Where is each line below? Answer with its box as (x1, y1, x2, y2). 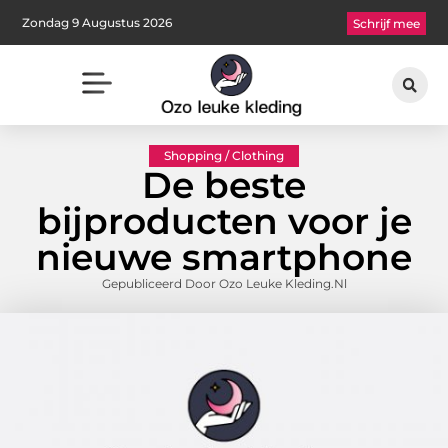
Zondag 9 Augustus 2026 (22, 14, 173, 30)
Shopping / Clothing (164, 148, 284, 164)
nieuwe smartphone (36, 235, 412, 280)
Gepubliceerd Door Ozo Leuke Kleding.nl (101, 276, 347, 292)
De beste (142, 163, 306, 208)
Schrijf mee (352, 16, 420, 32)
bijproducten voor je (36, 199, 412, 244)
